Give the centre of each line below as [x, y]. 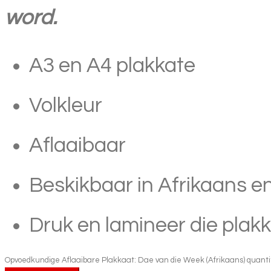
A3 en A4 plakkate [112, 65]
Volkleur [66, 105]
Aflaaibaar [77, 145]
